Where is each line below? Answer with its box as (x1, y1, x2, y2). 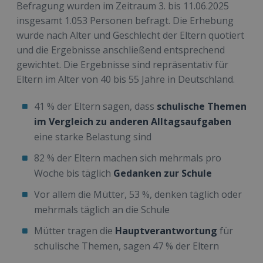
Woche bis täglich (34, 167, 113, 180)
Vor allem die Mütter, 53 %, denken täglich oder (34, 188, 242, 201)
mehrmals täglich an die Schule (34, 203, 170, 217)
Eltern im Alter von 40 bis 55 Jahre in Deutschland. (16, 73, 235, 86)
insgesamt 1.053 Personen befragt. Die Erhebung (16, 14, 234, 28)
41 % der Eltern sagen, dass (34, 100, 157, 113)
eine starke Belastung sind (34, 130, 151, 144)
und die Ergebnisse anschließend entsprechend (16, 43, 225, 57)
